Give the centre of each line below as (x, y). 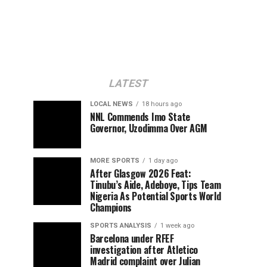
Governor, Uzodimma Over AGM (149, 128)
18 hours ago (162, 104)
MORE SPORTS (115, 160)
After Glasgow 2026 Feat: (141, 173)
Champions (111, 207)
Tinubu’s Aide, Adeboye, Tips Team (156, 184)
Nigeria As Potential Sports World (156, 196)
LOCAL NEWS (111, 104)
